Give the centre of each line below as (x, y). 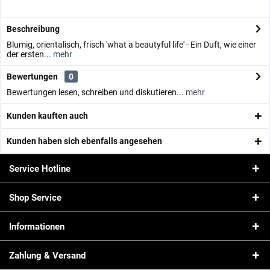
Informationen (37, 227)
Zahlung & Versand (47, 256)
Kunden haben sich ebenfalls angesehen (84, 141)
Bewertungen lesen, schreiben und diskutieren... (95, 92)
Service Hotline (40, 169)
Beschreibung (33, 29)
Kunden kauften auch (47, 116)
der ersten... (29, 54)
